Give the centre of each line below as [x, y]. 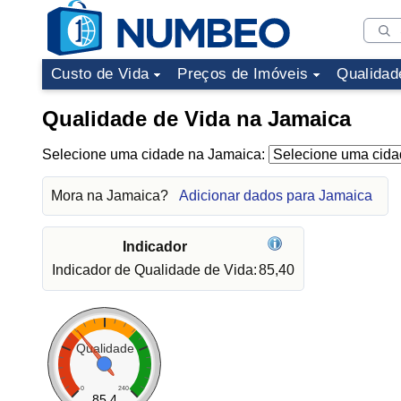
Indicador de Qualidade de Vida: [154, 270]
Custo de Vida [100, 74]
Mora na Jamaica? [111, 196]
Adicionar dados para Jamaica [276, 196]
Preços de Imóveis [243, 74]
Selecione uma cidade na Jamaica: [155, 154]
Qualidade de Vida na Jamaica [196, 119]
